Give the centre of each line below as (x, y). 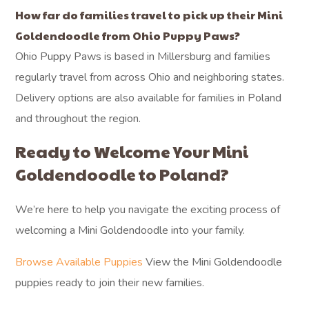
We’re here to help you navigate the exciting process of (148, 210)
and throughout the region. (78, 119)
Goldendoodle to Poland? (122, 174)
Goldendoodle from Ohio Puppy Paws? (128, 36)
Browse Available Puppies (79, 262)
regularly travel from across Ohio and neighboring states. (150, 77)
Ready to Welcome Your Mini (132, 151)
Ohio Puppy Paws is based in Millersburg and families (143, 57)
